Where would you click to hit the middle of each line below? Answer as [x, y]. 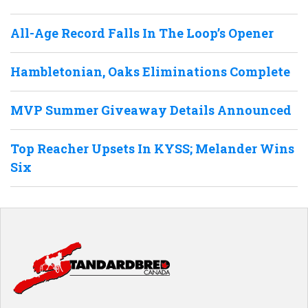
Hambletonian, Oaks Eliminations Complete [150, 71]
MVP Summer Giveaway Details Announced [151, 110]
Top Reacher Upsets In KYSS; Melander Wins [152, 148]
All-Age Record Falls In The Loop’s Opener [142, 33]
